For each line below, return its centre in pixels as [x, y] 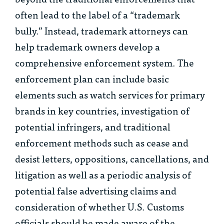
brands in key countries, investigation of [102, 110]
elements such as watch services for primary [110, 94]
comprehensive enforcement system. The [104, 62]
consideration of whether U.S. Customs [99, 206]
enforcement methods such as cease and [102, 142]
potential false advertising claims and [96, 190]
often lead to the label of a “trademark [97, 14]
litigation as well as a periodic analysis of [103, 174]
